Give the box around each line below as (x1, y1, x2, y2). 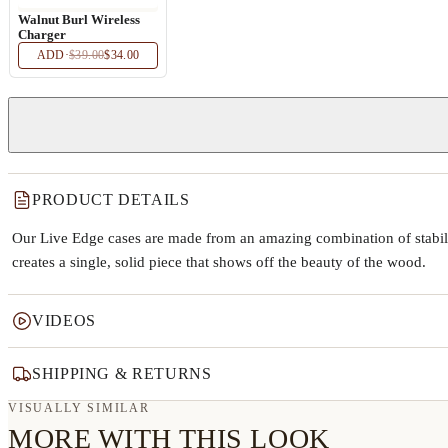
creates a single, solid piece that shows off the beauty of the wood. (12, 253, 426, 270)
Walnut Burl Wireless (18, 12, 140, 27)
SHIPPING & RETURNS (32, 364, 212, 382)
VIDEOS (32, 311, 96, 329)
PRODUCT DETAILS (32, 190, 190, 208)
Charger (18, 27, 66, 42)
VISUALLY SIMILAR (8, 400, 150, 415)
